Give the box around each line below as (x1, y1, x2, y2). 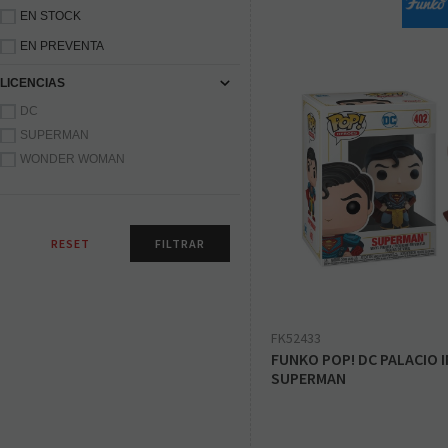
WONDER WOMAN (20, 152, 125, 167)
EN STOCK (20, 9, 81, 24)
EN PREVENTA (20, 39, 104, 54)
